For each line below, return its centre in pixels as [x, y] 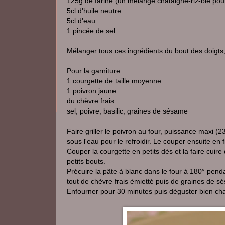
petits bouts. [86, 161]
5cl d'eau [81, 21]
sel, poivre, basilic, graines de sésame [127, 111]
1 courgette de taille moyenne [114, 81]
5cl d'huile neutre [94, 11]
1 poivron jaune [91, 91]
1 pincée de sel [91, 31]
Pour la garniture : [95, 71]
